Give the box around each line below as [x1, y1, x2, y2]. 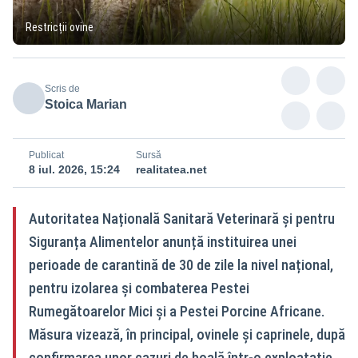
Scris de [45, 82, 80, 94]
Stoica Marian [45, 97, 127, 111]
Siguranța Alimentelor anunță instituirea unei [29, 233, 296, 250]
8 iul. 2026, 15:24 [29, 162, 120, 176]
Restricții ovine [26, 20, 93, 34]
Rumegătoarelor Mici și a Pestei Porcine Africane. [29, 302, 324, 320]
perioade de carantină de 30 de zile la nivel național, [29, 256, 333, 273]
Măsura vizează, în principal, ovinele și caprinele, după [29, 325, 345, 343]
